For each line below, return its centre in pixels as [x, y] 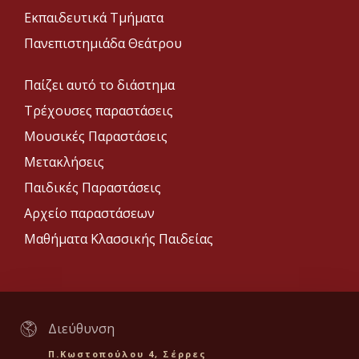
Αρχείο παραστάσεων [89, 214]
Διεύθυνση [81, 329]
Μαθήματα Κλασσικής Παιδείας [119, 239]
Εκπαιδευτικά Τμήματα [94, 18]
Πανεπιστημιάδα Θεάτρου [103, 44]
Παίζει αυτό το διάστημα [99, 85]
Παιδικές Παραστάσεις [93, 188]
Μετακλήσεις [64, 162]
